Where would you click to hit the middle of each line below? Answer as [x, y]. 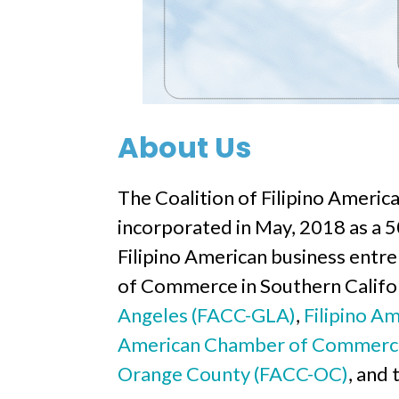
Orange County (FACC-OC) [233, 374]
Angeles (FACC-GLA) [207, 315]
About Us [184, 147]
